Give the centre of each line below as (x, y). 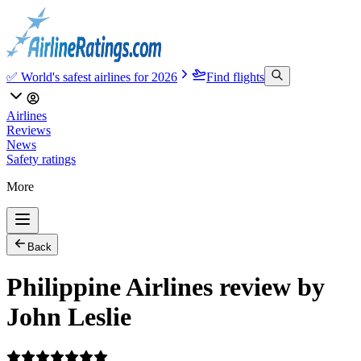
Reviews (29, 130)
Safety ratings (41, 159)
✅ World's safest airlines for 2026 (92, 77)
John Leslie (69, 317)
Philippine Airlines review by (166, 287)
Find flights (235, 77)
